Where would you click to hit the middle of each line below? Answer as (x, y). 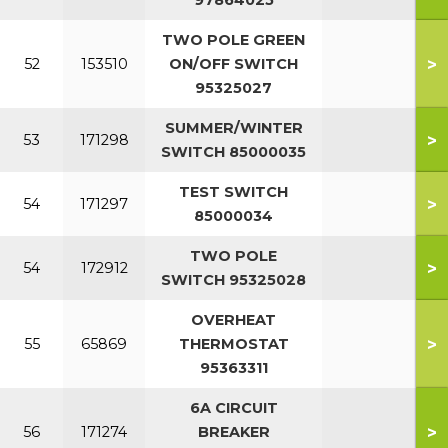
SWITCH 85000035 (233, 152)
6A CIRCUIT (233, 408)
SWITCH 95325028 (233, 280)
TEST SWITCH (233, 192)
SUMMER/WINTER (233, 128)
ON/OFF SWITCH (233, 64)
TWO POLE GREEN (233, 40)
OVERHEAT (233, 320)
